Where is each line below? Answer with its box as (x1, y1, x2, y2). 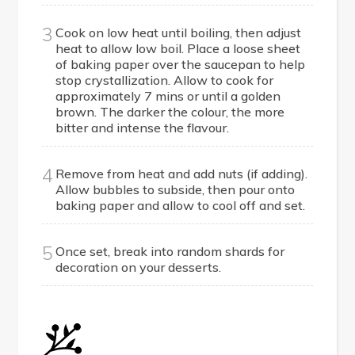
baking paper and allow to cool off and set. (55, 197, 306, 214)
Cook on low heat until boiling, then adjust (55, 25, 302, 41)
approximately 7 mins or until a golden (55, 88, 281, 105)
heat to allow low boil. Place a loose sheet (55, 40, 301, 57)
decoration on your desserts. (55, 259, 222, 276)
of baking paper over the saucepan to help (55, 56, 306, 73)
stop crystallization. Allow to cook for (55, 72, 274, 89)
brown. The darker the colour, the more (55, 104, 285, 120)
